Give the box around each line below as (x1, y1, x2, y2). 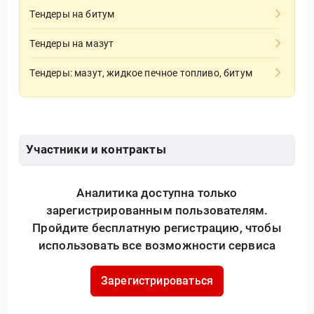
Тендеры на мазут (29, 37, 114, 49)
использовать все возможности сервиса (38, 238, 276, 252)
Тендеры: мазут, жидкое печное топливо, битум (29, 67, 252, 79)
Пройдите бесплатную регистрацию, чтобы (32, 220, 282, 235)
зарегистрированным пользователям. (46, 203, 268, 217)
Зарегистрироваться (100, 274, 214, 288)
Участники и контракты (26, 142, 166, 157)
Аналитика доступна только (76, 185, 238, 200)
